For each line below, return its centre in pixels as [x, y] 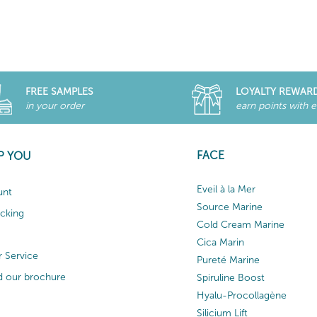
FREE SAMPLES [59, 91]
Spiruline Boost [231, 277]
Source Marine [230, 207]
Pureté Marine [228, 260]
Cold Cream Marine [241, 224]
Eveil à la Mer [226, 189]
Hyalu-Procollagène [242, 295]
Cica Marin [220, 242]
